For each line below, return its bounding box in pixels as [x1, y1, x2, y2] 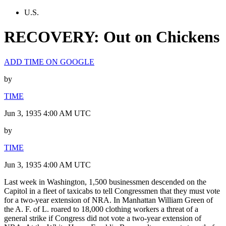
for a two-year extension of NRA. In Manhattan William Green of [4, 195, 213, 204]
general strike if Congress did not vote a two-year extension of [4, 213, 201, 222]
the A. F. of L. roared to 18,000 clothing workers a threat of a [4, 204, 198, 213]
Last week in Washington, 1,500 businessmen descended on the [4, 177, 206, 186]
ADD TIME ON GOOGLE [4, 57, 94, 66]
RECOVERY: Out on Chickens [4, 28, 219, 46]
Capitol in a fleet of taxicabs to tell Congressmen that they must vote [4, 186, 220, 195]
